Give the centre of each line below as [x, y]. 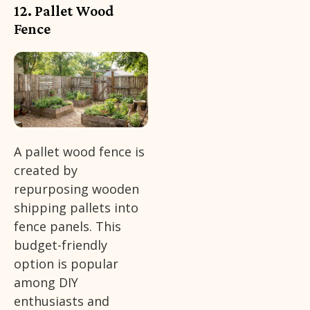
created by [46, 170]
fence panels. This [67, 226]
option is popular [66, 263]
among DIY [46, 282]
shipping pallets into [76, 207]
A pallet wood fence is [79, 151]
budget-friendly [61, 245]
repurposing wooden [76, 189]
